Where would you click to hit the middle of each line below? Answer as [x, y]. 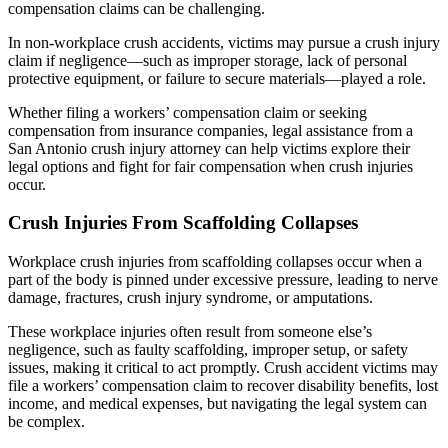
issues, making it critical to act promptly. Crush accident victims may [223, 367]
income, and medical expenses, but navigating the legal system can [217, 403]
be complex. [46, 421]
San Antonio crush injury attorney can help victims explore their [209, 148]
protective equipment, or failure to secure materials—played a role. [217, 78]
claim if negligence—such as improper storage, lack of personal [207, 60]
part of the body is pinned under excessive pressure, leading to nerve [223, 279]
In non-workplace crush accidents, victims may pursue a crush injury [224, 42]
